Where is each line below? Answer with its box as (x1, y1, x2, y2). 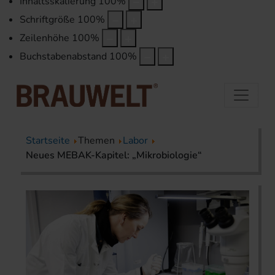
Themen (78, 133, 117, 147)
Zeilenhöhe (20, 31, 69, 45)
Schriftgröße (20, 13, 75, 27)
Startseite (26, 133, 70, 147)
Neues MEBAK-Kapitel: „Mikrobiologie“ (26, 148, 202, 162)
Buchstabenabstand (20, 50, 107, 64)
